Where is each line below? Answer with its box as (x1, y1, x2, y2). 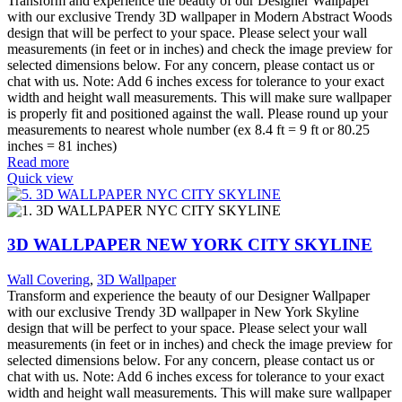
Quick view (7, 170, 74, 186)
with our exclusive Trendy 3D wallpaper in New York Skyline (7, 303, 359, 319)
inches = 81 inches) (7, 137, 117, 153)
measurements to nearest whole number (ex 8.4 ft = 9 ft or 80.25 (7, 121, 370, 137)
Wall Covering (7, 271, 90, 287)
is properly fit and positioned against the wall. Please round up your (7, 105, 388, 121)
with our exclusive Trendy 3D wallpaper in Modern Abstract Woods (7, 8, 392, 24)
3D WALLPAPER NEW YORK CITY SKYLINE (7, 235, 372, 255)
